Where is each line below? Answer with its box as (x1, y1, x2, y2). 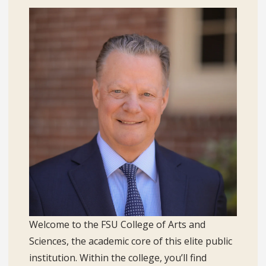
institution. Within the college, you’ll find (28, 251, 207, 264)
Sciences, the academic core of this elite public (28, 234, 232, 248)
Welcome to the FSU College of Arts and (28, 217, 205, 231)
